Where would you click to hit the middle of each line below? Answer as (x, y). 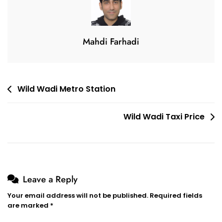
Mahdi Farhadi (111, 42)
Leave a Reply (50, 180)
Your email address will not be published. (78, 196)
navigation (31, 105)
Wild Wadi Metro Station (66, 89)
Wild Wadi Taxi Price (164, 117)
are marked (29, 206)
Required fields (176, 196)
